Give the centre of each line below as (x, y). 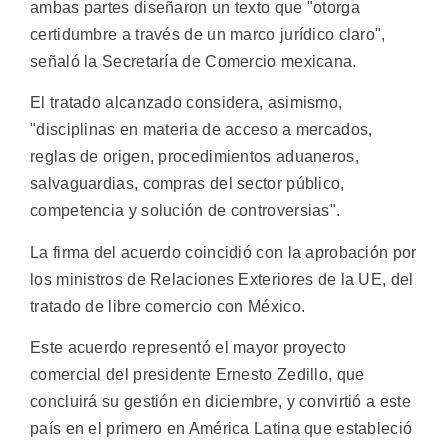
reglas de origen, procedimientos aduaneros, (194, 157)
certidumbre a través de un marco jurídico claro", (208, 35)
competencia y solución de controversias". (185, 211)
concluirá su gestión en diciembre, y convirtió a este (220, 402)
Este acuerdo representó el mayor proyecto (188, 348)
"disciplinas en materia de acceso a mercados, (201, 130)
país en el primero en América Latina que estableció (221, 429)
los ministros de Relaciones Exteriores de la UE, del (222, 279)
